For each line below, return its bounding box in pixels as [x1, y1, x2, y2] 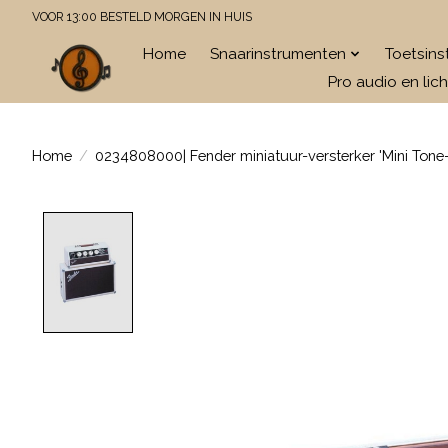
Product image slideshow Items [144, 212, 408, 234]
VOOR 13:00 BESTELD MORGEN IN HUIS [32, 9, 252, 24]
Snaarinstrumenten [210, 44, 347, 63]
